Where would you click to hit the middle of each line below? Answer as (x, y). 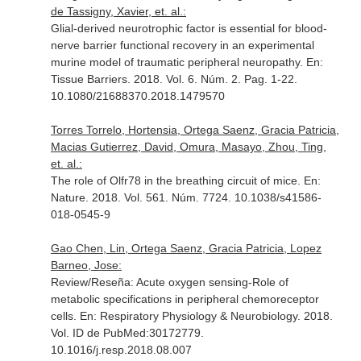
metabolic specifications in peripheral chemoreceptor (185, 299)
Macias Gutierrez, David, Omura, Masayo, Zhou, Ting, (188, 147)
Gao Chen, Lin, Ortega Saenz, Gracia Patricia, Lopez (186, 248)
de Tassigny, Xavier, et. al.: (118, 11)
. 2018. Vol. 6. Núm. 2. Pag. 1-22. (212, 79)
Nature (68, 197)
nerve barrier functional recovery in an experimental (182, 45)
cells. (65, 316)
